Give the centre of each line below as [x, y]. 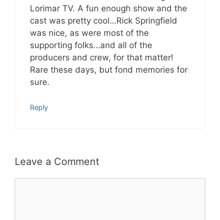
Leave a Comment [57, 162]
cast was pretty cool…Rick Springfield [104, 21]
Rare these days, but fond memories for [109, 70]
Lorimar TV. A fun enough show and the [109, 8]
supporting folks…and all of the [91, 45]
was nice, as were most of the [89, 33]
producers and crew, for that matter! [102, 57]
